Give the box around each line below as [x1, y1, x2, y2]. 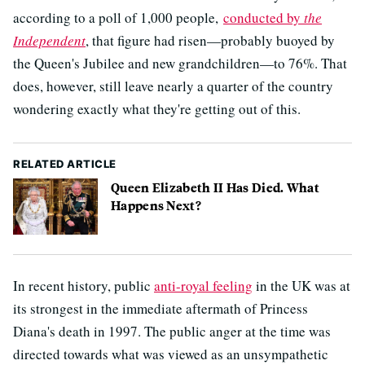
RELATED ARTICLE [13, 157, 117, 171]
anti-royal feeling [154, 276, 253, 296]
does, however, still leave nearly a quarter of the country [13, 77, 333, 96]
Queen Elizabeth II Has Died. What [111, 178, 319, 197]
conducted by [223, 8, 304, 28]
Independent [13, 31, 86, 51]
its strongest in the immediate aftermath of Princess [13, 299, 308, 319]
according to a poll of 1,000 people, [13, 8, 223, 28]
